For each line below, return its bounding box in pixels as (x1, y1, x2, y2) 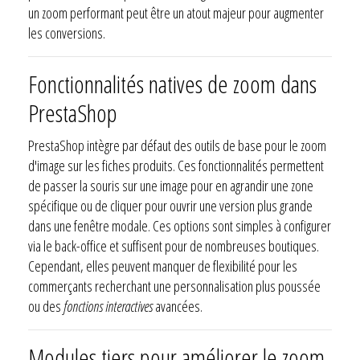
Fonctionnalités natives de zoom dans (28, 67, 317, 100)
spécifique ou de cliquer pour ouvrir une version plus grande (28, 195, 313, 215)
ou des (28, 296, 63, 316)
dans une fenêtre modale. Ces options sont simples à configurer (28, 215, 331, 235)
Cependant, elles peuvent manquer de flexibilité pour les (28, 256, 297, 276)
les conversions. (28, 22, 105, 43)
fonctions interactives (63, 296, 153, 316)
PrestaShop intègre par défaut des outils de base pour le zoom (28, 135, 326, 155)
